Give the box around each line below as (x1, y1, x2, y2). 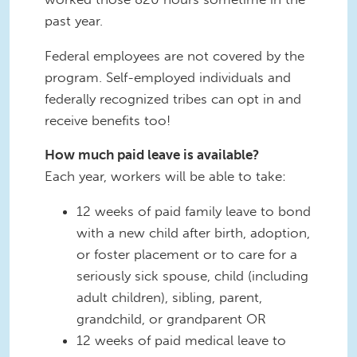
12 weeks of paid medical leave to (76, 332, 286, 349)
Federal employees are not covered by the (45, 47, 304, 64)
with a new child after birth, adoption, (76, 225, 310, 241)
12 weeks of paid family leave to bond (76, 203, 311, 220)
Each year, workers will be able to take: (45, 168, 286, 185)
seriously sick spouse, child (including (76, 268, 308, 284)
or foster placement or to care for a (76, 246, 297, 263)
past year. (45, 12, 107, 29)
